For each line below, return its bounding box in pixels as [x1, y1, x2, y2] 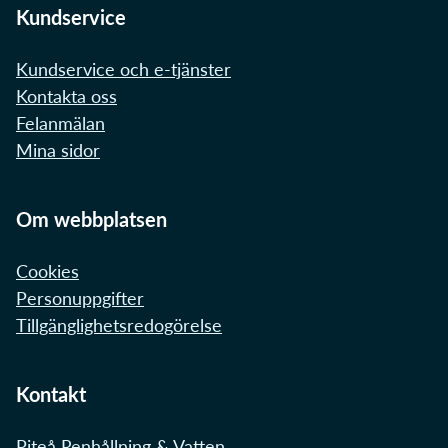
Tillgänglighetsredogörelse [16, 314, 222, 337]
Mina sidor [16, 139, 100, 162]
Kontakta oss [16, 85, 117, 108]
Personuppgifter [16, 287, 144, 310]
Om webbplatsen [16, 207, 167, 232]
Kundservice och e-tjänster [16, 58, 231, 81]
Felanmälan [16, 112, 105, 135]
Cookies [16, 260, 79, 283]
